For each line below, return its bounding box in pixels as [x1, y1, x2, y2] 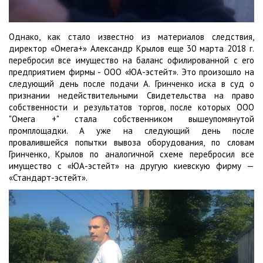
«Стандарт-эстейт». [9, 172, 89, 184]
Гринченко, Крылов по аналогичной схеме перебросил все [9, 149, 254, 160]
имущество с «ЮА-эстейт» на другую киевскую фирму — [9, 160, 254, 172]
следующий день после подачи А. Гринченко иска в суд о [9, 78, 254, 90]
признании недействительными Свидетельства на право [9, 90, 254, 102]
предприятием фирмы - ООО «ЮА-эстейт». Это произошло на [9, 66, 254, 78]
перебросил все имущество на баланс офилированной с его [9, 55, 254, 66]
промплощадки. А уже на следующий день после [9, 125, 254, 137]
